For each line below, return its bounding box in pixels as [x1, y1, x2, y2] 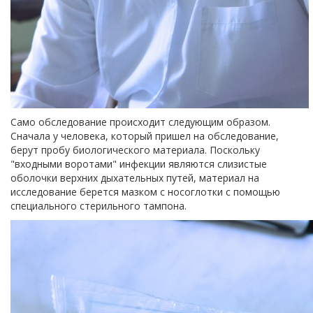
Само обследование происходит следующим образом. [10, 115, 270, 129]
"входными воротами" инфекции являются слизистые [10, 156, 267, 170]
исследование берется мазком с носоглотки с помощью [10, 184, 280, 198]
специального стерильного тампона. [10, 198, 192, 212]
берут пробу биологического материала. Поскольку [10, 143, 260, 156]
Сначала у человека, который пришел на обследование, [10, 129, 279, 143]
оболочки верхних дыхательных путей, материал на [10, 170, 259, 184]
